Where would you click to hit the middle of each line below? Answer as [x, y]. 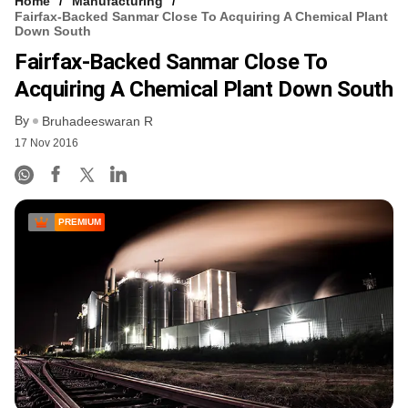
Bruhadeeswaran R [97, 122]
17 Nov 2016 [46, 143]
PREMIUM [80, 222]
